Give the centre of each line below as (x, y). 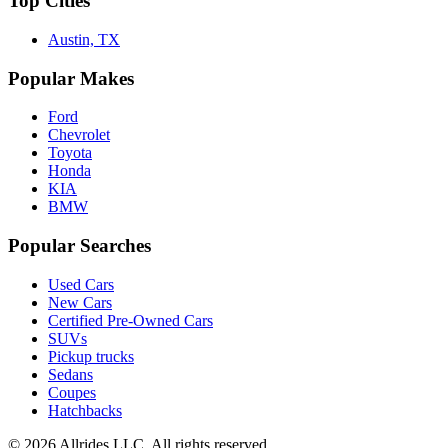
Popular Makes (71, 78)
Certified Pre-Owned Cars (130, 320)
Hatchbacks (85, 410)
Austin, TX (84, 39)
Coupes (72, 392)
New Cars (80, 302)
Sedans (70, 374)
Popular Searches (79, 246)
